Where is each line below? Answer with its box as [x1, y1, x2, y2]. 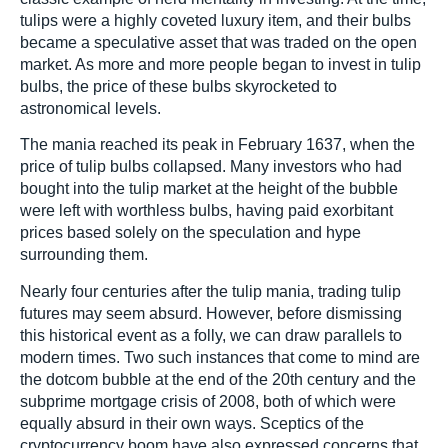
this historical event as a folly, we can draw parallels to [20, 326, 402, 344]
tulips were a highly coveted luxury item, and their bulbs [20, 12, 411, 30]
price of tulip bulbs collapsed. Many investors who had [20, 158, 402, 176]
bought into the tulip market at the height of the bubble [20, 180, 398, 198]
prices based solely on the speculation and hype [20, 224, 361, 242]
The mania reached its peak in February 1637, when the [20, 136, 415, 154]
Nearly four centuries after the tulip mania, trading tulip [20, 282, 401, 300]
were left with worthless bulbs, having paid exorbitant [20, 202, 393, 220]
